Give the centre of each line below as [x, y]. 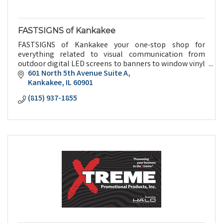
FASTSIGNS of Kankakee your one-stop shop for [111, 45]
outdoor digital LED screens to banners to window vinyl [111, 64]
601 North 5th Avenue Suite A [78, 74]
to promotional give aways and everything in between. [109, 74]
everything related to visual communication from [111, 55]
